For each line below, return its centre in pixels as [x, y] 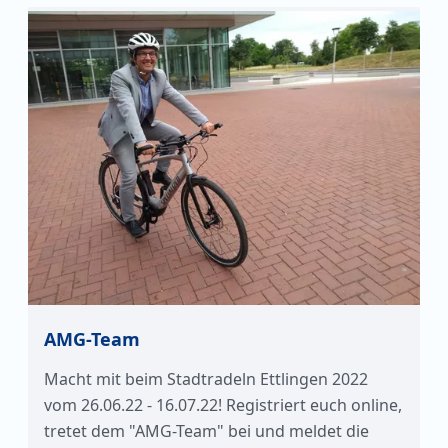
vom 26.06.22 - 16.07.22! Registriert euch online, [223, 405]
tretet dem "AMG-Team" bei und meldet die [206, 431]
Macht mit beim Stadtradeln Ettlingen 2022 [206, 379]
